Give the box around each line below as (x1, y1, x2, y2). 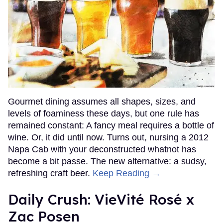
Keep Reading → (93, 168, 161, 178)
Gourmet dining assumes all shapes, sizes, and (8, 96, 196, 107)
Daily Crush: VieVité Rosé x (8, 190, 194, 208)
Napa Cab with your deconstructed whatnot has (8, 144, 196, 154)
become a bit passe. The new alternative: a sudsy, (8, 156, 207, 166)
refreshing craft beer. (8, 168, 93, 178)
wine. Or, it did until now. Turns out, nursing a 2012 (8, 132, 209, 142)
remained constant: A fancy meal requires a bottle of (8, 120, 214, 130)
